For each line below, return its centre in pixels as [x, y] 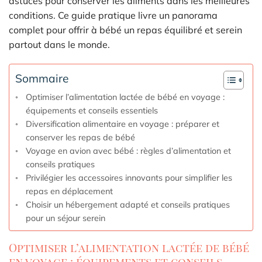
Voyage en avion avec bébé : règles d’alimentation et [128, 151]
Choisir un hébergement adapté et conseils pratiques [127, 205]
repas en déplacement [69, 191]
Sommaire [42, 78]
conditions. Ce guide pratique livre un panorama [113, 15]
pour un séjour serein [65, 218]
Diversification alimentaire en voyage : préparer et [122, 124]
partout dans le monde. [59, 44]
